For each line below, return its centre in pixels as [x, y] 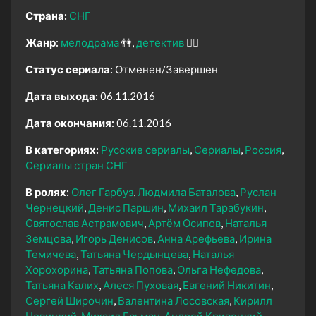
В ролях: [47, 192]
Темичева [51, 254]
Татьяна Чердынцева [134, 254]
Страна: [46, 15]
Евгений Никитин [227, 285]
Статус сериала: [69, 69]
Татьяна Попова [133, 269]
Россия [263, 149]
